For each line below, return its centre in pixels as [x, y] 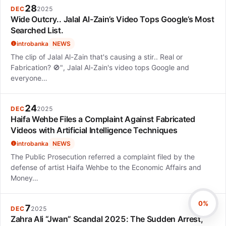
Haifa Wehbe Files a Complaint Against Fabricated [103, 119]
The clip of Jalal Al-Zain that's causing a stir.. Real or [97, 56]
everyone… [29, 78]
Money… [24, 178]
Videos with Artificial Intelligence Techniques [94, 130]
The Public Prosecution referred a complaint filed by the [103, 156]
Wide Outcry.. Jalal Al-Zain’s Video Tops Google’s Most [112, 19]
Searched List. [37, 30]
